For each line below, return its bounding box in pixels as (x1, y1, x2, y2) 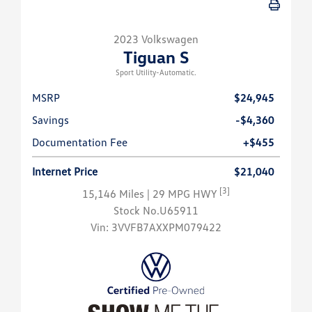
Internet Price (32, 164, 97, 179)
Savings (32, 113, 69, 127)
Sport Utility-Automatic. (116, 68, 196, 77)
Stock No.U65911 (114, 203, 198, 218)
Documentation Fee (32, 135, 127, 150)
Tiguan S (123, 47, 189, 68)
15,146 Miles (82, 187, 147, 201)
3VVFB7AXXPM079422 (111, 220, 221, 235)
